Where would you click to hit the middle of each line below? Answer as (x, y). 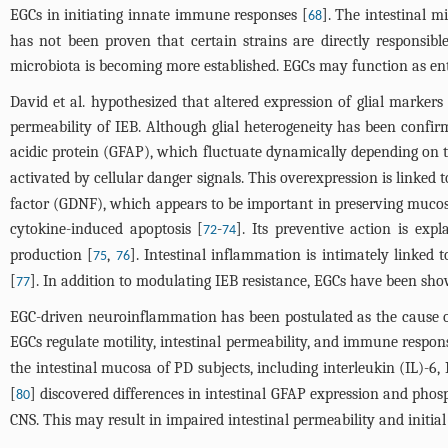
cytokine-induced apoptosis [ (107, 228)
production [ (52, 254)
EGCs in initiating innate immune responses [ (159, 14)
